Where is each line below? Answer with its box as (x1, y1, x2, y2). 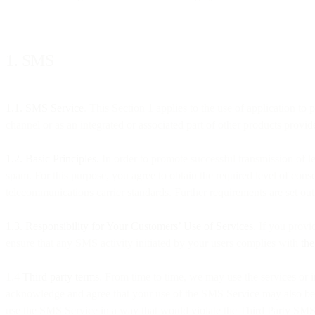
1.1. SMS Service (6, 101, 84, 114)
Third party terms (22, 270, 99, 283)
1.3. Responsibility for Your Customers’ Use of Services (6, 219, 253, 232)
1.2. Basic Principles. (6, 152, 99, 165)
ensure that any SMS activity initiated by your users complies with (6, 236, 301, 249)
